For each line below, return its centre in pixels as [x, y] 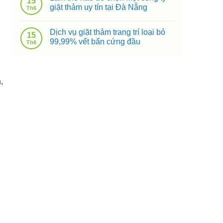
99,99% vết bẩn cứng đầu [95, 42]
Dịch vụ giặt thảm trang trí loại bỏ [108, 32]
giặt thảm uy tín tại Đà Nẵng [99, 7]
